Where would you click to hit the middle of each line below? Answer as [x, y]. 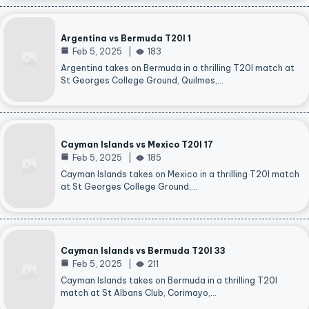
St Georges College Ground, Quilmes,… [142, 81]
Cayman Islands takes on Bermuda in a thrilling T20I [169, 281]
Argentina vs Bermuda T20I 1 [126, 39]
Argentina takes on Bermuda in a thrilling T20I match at [178, 68]
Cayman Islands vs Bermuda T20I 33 [143, 251]
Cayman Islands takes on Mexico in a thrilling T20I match [180, 175]
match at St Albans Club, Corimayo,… [139, 293]
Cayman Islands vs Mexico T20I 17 [137, 145]
